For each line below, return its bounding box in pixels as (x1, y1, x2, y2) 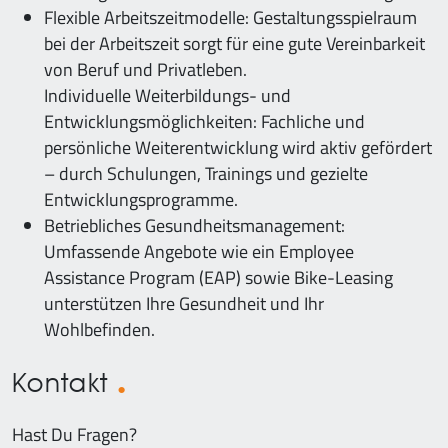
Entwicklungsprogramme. (44, 186, 238, 213)
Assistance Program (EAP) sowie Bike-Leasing (44, 264, 393, 291)
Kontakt (12, 366, 118, 398)
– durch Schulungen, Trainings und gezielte (44, 160, 368, 187)
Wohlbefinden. (44, 316, 155, 343)
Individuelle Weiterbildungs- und (44, 82, 291, 109)
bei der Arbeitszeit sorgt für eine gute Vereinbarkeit (44, 30, 425, 57)
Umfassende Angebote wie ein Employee (44, 238, 354, 265)
